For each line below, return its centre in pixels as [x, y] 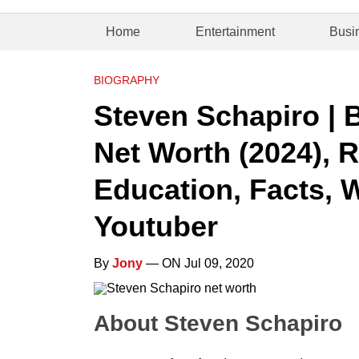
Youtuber [156, 226]
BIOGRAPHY [127, 80]
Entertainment [235, 32]
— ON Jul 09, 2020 [198, 263]
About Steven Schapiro [218, 323]
